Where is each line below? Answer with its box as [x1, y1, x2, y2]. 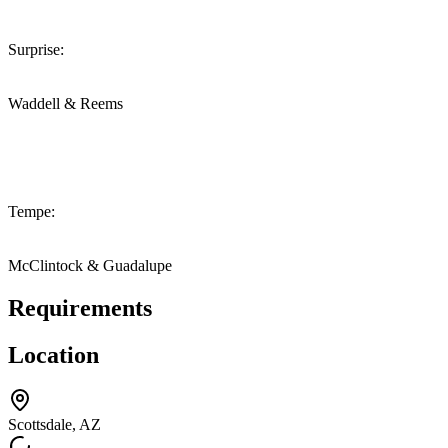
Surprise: [8, 40, 64, 58]
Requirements [8, 294, 152, 321]
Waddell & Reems [8, 94, 123, 112]
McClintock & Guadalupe [8, 256, 172, 274]
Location [8, 341, 99, 368]
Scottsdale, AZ [8, 416, 101, 434]
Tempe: [8, 202, 55, 220]
